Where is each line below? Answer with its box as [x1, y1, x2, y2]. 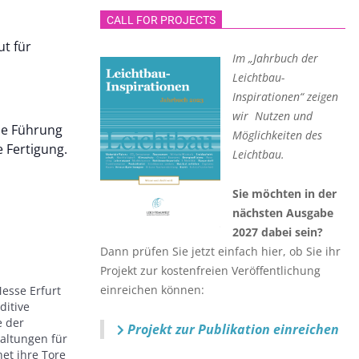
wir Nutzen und [232, 108, 313, 123]
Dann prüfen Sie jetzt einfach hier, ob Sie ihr [100, 244, 341, 259]
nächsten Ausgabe [232, 205, 333, 220]
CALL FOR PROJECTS [107, 14, 216, 26]
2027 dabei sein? [232, 224, 323, 240]
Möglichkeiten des [232, 127, 322, 143]
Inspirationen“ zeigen [232, 89, 338, 104]
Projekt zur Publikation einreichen [124, 321, 339, 338]
